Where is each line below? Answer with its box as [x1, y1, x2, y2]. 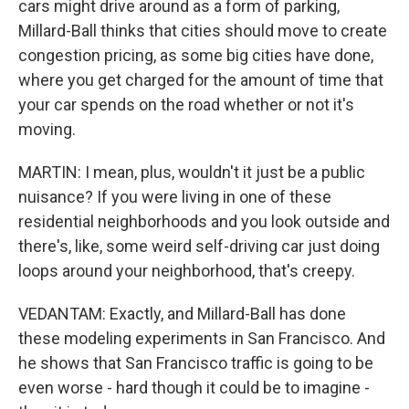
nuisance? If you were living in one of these [18, 187, 331, 206]
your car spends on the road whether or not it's [18, 95, 354, 114]
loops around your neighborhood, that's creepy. [18, 261, 355, 280]
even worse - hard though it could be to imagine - [18, 378, 370, 397]
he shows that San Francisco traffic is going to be [18, 353, 373, 372]
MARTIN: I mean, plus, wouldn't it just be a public [18, 163, 365, 182]
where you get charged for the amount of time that [18, 70, 383, 89]
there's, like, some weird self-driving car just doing [18, 236, 380, 256]
